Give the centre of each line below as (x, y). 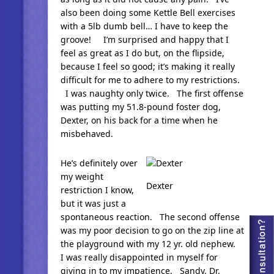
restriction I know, (97, 190)
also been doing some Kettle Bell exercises (148, 13)
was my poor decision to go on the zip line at (152, 230)
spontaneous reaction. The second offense (150, 217)
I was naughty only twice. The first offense (152, 93)
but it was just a (93, 203)
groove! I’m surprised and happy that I (144, 39)
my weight (82, 176)
